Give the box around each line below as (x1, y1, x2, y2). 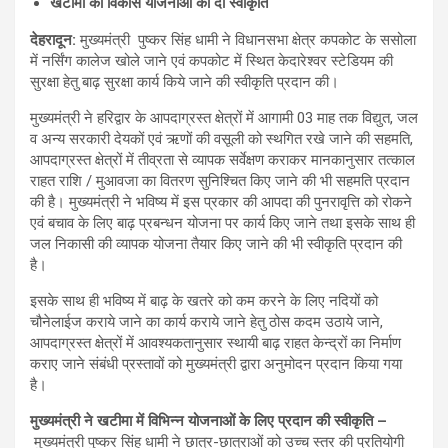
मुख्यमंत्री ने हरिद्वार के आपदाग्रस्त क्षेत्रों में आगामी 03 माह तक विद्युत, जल (30, 109, 418, 128)
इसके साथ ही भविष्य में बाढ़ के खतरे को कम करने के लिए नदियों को (30, 292, 378, 311)
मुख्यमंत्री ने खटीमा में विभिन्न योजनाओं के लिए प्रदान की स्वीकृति (30, 412, 373, 431)
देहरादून (30, 31, 72, 50)
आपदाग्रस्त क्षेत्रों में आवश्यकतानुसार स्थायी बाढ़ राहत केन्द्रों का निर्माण (30, 334, 401, 353)
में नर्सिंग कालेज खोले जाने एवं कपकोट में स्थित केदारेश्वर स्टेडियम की (30, 52, 393, 71)
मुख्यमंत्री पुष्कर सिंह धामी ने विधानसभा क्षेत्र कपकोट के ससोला (80, 31, 416, 50)
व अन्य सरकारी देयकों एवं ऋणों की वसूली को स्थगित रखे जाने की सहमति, (30, 130, 413, 149)
